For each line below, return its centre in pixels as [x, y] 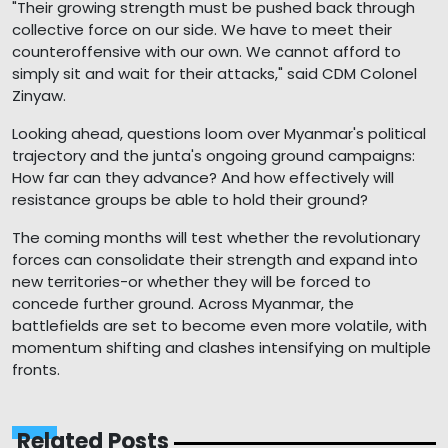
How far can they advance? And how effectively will [203, 177]
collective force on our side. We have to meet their [202, 29]
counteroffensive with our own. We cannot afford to [206, 51]
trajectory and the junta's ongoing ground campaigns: [213, 155]
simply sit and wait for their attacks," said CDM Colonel [214, 73]
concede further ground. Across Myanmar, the [183, 303]
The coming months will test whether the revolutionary [216, 237]
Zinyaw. [39, 95]
